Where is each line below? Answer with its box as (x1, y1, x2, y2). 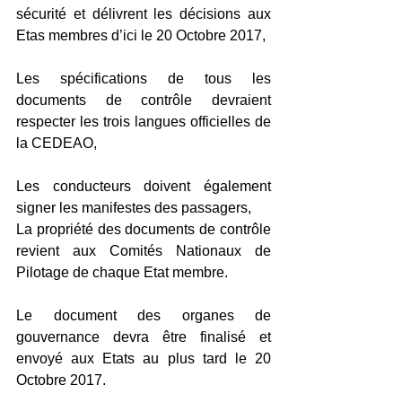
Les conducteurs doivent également (16, 179, 271, 195)
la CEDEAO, (16, 135, 97, 152)
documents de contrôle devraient (16, 92, 271, 109)
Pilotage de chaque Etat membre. (16, 265, 228, 281)
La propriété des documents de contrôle (16, 222, 271, 238)
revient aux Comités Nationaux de (16, 243, 271, 259)
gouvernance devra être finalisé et (16, 329, 271, 345)
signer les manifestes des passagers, (16, 200, 251, 216)
